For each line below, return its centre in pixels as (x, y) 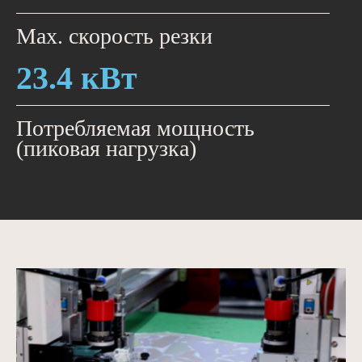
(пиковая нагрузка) (106, 149)
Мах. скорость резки (114, 36)
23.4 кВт (77, 78)
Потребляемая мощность (135, 128)
